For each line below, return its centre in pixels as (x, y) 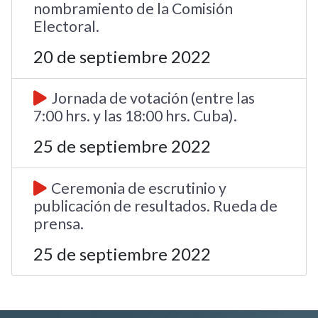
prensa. (59, 223)
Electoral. (67, 26)
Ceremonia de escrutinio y (139, 188)
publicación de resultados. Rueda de (156, 205)
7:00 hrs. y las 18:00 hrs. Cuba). (136, 116)
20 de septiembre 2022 (122, 56)
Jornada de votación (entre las (153, 98)
